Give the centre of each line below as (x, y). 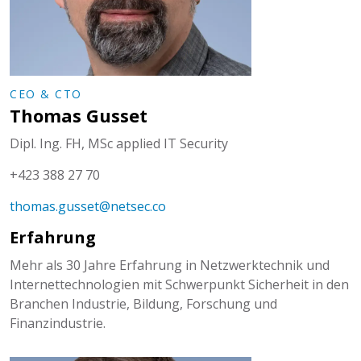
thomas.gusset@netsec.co (88, 206)
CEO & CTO (46, 94)
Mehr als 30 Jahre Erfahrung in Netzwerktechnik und (170, 265)
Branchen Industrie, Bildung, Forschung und (143, 304)
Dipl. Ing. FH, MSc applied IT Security (119, 143)
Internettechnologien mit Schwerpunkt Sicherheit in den (179, 284)
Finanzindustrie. (58, 323)
